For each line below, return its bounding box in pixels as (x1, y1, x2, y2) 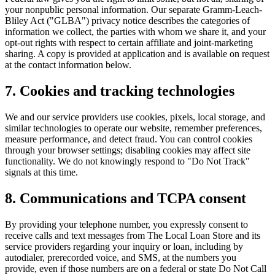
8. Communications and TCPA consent (5, 190, 246, 206)
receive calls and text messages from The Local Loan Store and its (5, 230, 260, 241)
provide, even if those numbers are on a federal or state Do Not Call (5, 263, 266, 274)
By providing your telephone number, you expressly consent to (5, 219, 248, 230)
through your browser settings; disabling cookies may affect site (5, 144, 250, 155)
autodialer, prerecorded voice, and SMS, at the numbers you (5, 252, 236, 263)
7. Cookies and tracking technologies (5, 82, 234, 99)
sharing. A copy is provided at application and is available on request (5, 48, 269, 60)
